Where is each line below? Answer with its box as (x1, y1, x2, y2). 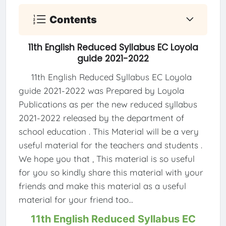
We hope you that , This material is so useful (18, 153, 195, 164)
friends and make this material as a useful (18, 181, 186, 192)
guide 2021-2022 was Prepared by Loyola (18, 85, 184, 96)
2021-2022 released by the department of (18, 112, 184, 124)
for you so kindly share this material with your (18, 167, 203, 178)
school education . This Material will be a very (18, 126, 199, 137)
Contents (49, 13, 97, 26)
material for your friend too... (18, 194, 133, 205)
